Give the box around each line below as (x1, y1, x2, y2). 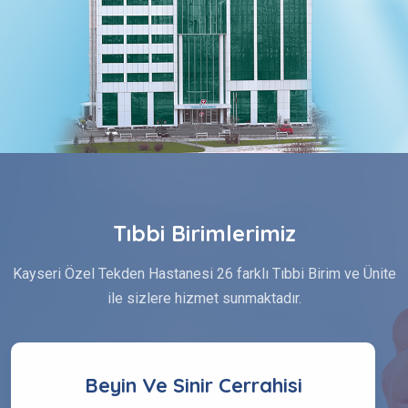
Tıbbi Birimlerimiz (112, 219, 296, 247)
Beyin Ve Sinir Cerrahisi (84, 372, 302, 398)
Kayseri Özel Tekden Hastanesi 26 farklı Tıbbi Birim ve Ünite (12, 264, 396, 282)
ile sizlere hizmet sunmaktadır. (107, 289, 301, 307)
